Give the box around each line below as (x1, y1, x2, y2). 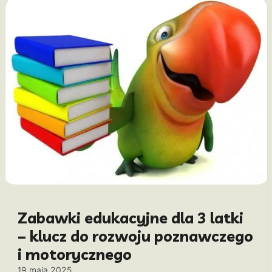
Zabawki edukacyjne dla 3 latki (17, 208, 243, 227)
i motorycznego (17, 244, 132, 263)
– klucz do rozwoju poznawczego (17, 226, 253, 245)
